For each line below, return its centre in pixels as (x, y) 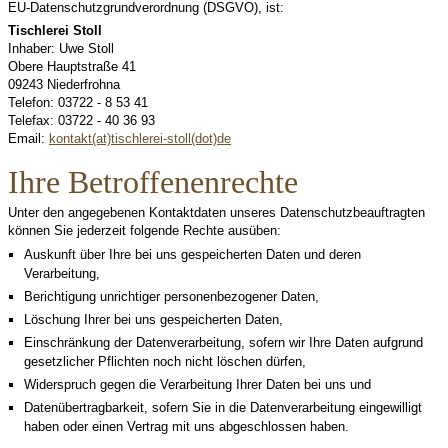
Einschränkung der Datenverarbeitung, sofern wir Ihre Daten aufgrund (223, 342)
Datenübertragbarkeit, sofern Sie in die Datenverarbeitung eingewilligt (222, 407)
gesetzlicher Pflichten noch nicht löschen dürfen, (164, 361)
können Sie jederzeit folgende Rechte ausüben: (144, 230)
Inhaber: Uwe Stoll (61, 48)
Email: (28, 138)
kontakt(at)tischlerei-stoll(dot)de (140, 138)
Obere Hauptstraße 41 (72, 66)
